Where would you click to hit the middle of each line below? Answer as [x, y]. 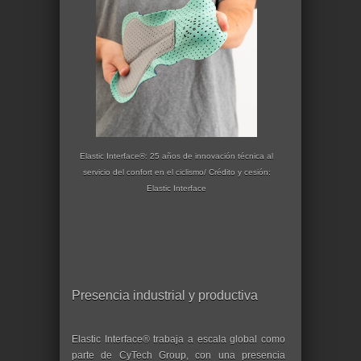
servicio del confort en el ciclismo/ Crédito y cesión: [176, 172]
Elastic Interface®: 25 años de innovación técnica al [176, 156]
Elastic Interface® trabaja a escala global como [178, 340]
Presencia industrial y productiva [165, 296]
